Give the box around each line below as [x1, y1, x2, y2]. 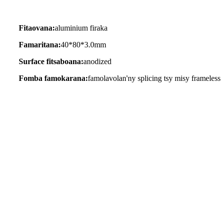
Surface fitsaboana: [19, 57, 83, 66]
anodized [83, 57, 111, 66]
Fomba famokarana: [19, 74, 88, 82]
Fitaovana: [19, 23, 55, 32]
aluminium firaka [55, 23, 108, 32]
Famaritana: [19, 40, 61, 49]
